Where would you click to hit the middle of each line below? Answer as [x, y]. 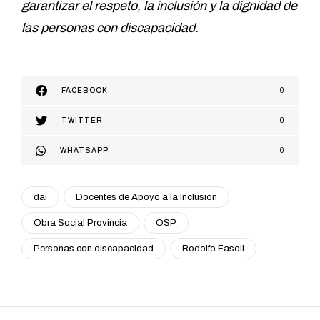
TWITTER [82, 120]
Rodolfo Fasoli [213, 248]
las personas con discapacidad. [110, 27]
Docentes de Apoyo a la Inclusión [146, 197]
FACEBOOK [85, 90]
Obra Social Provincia [80, 222]
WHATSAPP [84, 150]
